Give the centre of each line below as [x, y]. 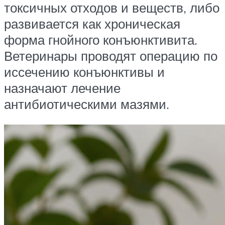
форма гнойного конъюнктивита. [101, 39]
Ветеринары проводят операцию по [111, 55]
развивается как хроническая [92, 23]
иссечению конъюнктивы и [84, 72]
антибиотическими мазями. [87, 104]
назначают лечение [62, 88]
